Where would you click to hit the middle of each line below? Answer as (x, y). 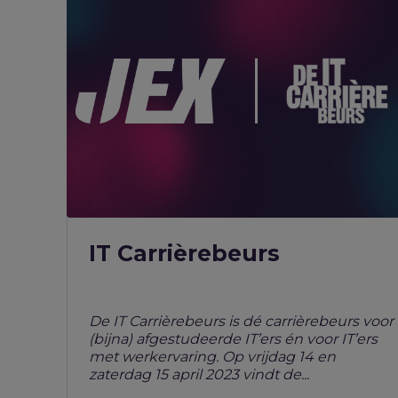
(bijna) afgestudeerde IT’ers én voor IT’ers (233, 339)
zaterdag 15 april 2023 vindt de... (199, 375)
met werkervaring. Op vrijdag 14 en (212, 357)
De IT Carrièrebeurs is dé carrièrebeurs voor (241, 322)
